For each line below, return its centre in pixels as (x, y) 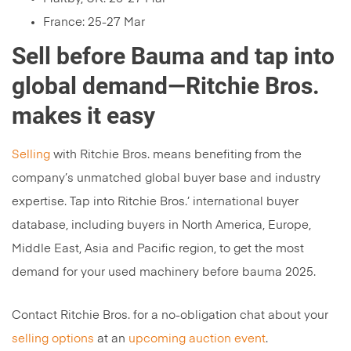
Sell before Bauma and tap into (173, 56)
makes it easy (86, 116)
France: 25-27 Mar (94, 23)
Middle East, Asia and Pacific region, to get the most (158, 249)
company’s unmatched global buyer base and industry (166, 179)
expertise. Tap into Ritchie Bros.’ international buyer (155, 202)
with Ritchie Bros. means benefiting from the (176, 155)
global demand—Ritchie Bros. (166, 86)
